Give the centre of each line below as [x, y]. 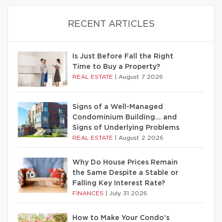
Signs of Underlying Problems [126, 128]
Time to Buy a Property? [116, 67]
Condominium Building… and [125, 117]
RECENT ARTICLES [111, 24]
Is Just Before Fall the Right [123, 56]
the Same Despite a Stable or [125, 173]
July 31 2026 [128, 193]
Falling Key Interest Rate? [119, 183]
